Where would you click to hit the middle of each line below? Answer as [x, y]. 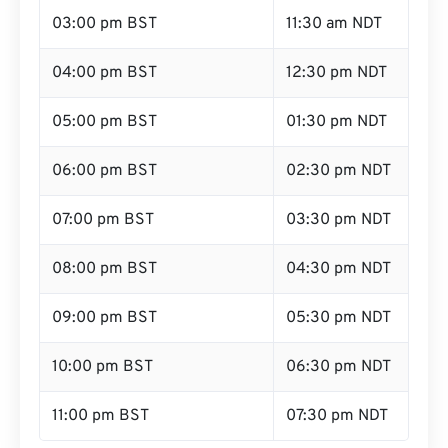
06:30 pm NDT [338, 367]
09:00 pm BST [104, 318]
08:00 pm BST [104, 269]
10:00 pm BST [102, 367]
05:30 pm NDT [338, 318]
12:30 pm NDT [336, 73]
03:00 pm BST [104, 24]
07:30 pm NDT [337, 416]
